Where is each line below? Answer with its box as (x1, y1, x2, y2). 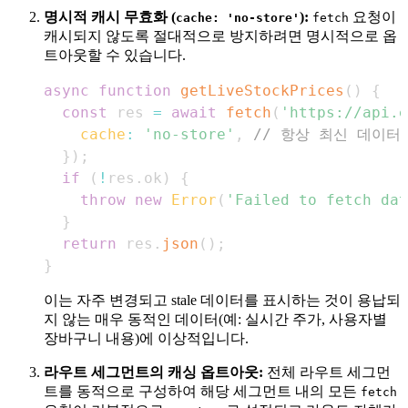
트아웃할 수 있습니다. (44, 46, 186, 63)
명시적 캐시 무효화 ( (44, 8, 176, 25)
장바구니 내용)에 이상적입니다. (44, 330, 249, 346)
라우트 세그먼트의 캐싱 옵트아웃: (44, 363, 263, 380)
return (62, 234, 117, 252)
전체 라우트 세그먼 (263, 363, 391, 380)
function (98, 81, 171, 99)
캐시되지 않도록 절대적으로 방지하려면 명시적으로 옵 (44, 27, 397, 44)
